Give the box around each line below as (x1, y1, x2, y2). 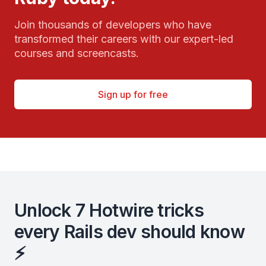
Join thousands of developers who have (14, 18, 211, 31)
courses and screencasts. (14, 47, 139, 59)
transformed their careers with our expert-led (14, 33, 233, 45)
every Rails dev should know (14, 221, 245, 242)
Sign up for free (98, 88, 168, 100)
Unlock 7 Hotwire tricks (14, 199, 204, 221)
